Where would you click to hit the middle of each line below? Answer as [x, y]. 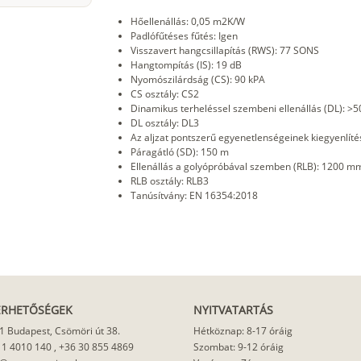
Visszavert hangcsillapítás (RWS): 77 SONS [224, 51]
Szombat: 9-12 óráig [239, 347]
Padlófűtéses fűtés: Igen [184, 36]
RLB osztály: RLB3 [169, 181]
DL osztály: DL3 [164, 123]
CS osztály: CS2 [164, 94]
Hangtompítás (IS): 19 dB [186, 65]
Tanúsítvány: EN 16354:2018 [194, 196]
